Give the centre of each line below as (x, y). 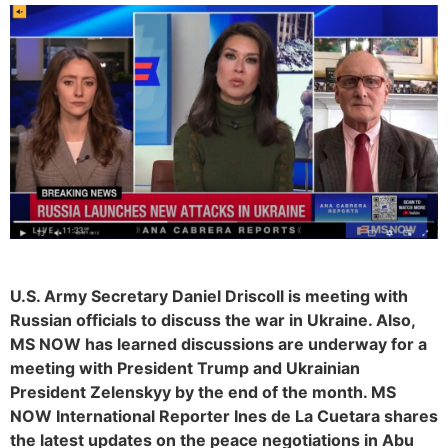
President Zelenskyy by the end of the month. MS (203, 391)
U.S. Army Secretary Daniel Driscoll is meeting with (209, 295)
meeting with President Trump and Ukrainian (185, 367)
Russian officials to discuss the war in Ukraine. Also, (212, 319)
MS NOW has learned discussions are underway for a (218, 343)
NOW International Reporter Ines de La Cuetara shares (224, 415)
